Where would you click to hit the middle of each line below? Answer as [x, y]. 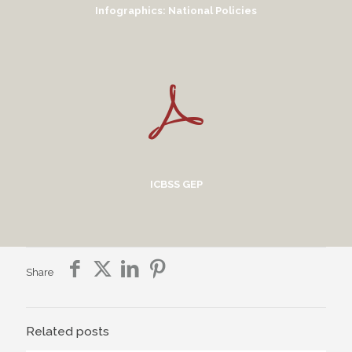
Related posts [68, 332]
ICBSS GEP [176, 185]
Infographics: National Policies [176, 11]
